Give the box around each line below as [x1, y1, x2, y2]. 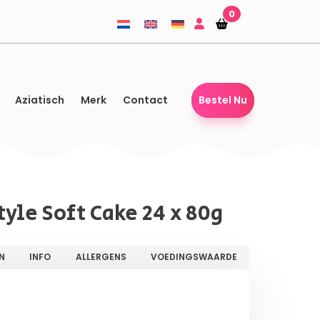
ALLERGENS [75, 250, 126, 263]
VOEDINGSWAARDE [150, 250, 237, 263]
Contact [122, 93, 168, 108]
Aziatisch [14, 93, 64, 108]
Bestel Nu [198, 93, 247, 108]
